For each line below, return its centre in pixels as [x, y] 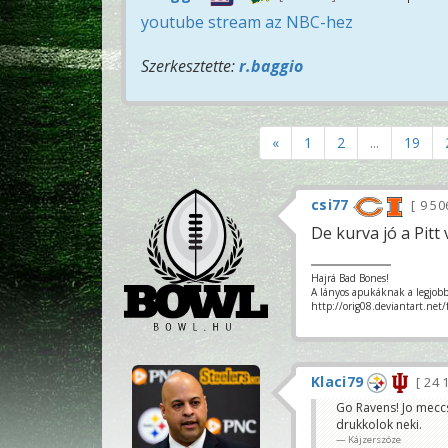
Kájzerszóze [374, 439]
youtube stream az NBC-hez [247, 22]
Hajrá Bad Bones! [350, 277]
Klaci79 [337, 381]
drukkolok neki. [379, 424]
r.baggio [271, 66]
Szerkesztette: [190, 66]
